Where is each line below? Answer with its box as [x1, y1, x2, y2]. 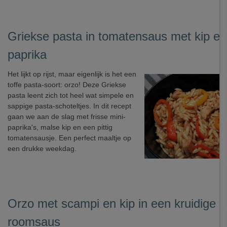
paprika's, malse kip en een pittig [8, 123, 112, 131]
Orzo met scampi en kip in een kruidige [8, 197, 216, 210]
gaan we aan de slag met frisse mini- [8, 112, 126, 121]
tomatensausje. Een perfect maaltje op [8, 134, 131, 142]
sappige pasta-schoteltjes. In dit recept [8, 102, 131, 110]
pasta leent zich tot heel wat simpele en [8, 91, 134, 99]
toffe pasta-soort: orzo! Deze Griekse [8, 81, 126, 89]
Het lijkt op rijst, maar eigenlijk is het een [8, 70, 136, 78]
